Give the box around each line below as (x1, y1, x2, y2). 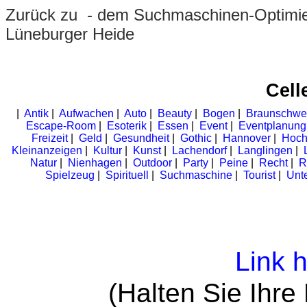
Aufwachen (59, 108, 114, 120)
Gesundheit (113, 132, 169, 145)
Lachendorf (171, 145, 227, 157)
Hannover (223, 132, 271, 145)
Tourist (243, 169, 275, 182)
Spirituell (105, 169, 149, 182)
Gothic (180, 132, 212, 145)
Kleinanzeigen (11, 145, 82, 157)
